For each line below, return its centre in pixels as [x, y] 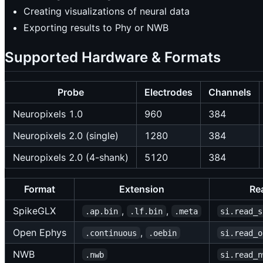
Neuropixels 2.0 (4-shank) [71, 157]
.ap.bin [102, 211]
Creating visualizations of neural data [107, 11]
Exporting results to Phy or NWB [96, 28]
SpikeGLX [34, 210]
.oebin [163, 233]
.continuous [111, 233]
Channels [230, 92]
